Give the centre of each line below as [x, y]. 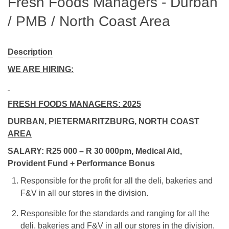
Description [30, 52]
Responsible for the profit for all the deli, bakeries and [117, 180]
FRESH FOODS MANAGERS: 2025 [74, 104]
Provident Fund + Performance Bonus [81, 163]
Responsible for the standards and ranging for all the [115, 213]
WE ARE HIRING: [41, 69]
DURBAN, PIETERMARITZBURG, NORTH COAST [104, 121]
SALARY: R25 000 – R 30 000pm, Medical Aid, [95, 151]
